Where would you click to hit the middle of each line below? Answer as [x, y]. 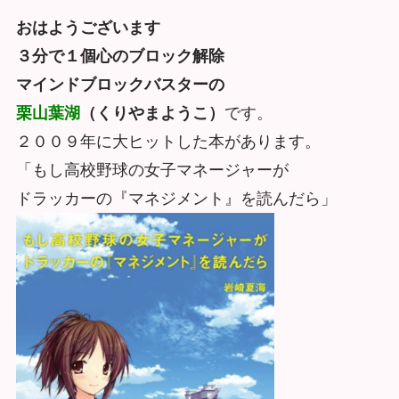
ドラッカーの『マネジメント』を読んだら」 [176, 198]
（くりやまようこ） [152, 113]
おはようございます [88, 27]
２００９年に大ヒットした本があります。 [168, 141]
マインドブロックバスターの [120, 84]
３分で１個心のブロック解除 [120, 56]
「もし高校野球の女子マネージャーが [152, 170]
